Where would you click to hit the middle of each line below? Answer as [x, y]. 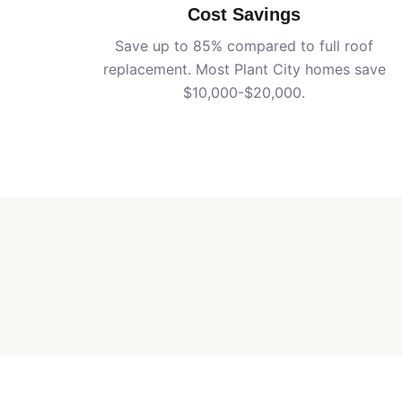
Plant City [267, 69]
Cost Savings [244, 14]
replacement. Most [168, 69]
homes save [343, 69]
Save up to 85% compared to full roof [244, 46]
